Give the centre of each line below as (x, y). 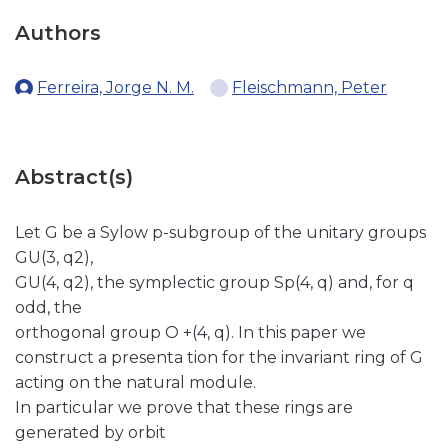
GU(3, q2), (54, 257)
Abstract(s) (74, 177)
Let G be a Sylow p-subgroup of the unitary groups (220, 232)
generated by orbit (90, 432)
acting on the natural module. (135, 382)
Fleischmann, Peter (309, 87)
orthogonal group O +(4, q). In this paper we (190, 332)
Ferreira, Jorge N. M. (115, 87)
